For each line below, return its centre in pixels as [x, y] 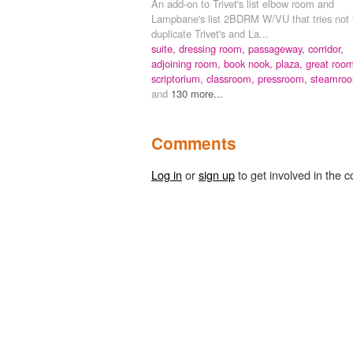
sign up [217, 175]
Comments [194, 143]
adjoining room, [188, 64]
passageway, [278, 49]
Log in [167, 175]
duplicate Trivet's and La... [210, 34]
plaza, [291, 64]
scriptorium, [179, 79]
